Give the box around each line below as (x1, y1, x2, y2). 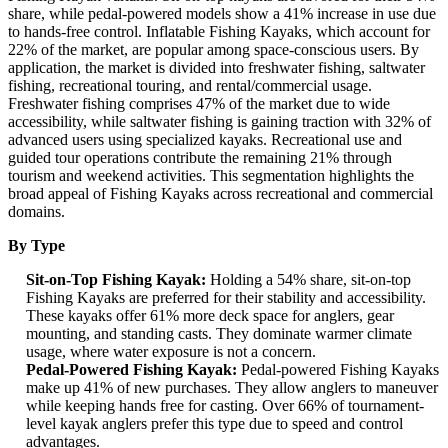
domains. (8, 203, 65, 221)
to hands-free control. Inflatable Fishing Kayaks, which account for (8, 23, 430, 41)
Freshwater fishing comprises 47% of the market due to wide (8, 95, 390, 113)
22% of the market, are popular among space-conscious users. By (8, 41, 419, 59)
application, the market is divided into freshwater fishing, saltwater (8, 59, 425, 77)
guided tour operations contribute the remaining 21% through (8, 149, 392, 167)
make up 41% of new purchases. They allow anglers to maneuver (26, 379, 438, 397)
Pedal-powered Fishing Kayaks (237, 361, 439, 379)
